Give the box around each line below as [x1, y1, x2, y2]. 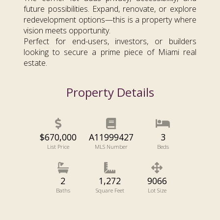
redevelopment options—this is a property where [24, 14, 196, 25]
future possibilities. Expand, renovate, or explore [24, 3, 196, 14]
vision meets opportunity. [24, 25, 111, 36]
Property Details [66, 84, 154, 101]
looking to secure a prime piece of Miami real [24, 46, 196, 57]
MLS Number [94, 142, 128, 150]
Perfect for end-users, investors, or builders [24, 35, 196, 47]
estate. [24, 57, 48, 68]
